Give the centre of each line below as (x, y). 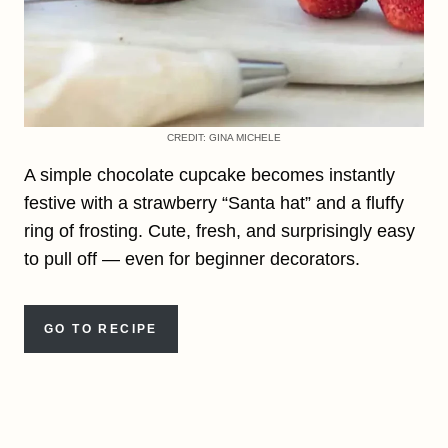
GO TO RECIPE (101, 328)
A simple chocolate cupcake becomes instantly (209, 174)
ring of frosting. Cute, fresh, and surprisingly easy (219, 230)
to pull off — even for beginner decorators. (192, 258)
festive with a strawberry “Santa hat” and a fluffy (214, 202)
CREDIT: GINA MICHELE (224, 137)
